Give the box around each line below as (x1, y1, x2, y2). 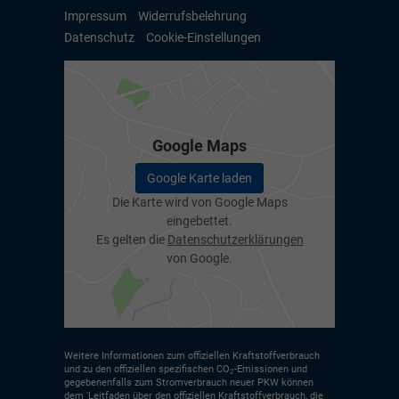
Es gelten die (95, 232, 167, 248)
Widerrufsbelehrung (138, 8, 247, 23)
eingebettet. (167, 214, 232, 229)
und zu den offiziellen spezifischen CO (64, 363, 230, 376)
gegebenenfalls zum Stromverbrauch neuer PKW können (64, 377, 313, 389)
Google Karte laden (147, 171, 252, 186)
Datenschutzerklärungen (167, 232, 304, 248)
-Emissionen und (234, 363, 307, 376)
